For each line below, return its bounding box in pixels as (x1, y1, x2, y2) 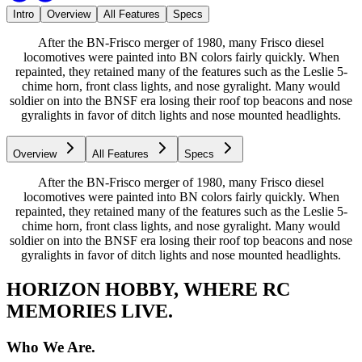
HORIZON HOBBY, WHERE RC (6, 278, 290, 300)
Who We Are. (6, 338, 95, 356)
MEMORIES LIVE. (6, 300, 173, 322)
